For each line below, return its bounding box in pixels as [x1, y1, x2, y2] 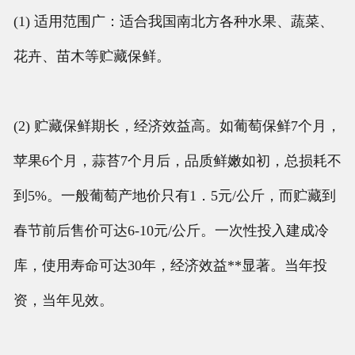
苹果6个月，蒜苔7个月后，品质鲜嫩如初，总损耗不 [13, 152, 342, 169]
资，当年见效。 [13, 292, 117, 308]
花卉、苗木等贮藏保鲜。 [13, 48, 174, 64]
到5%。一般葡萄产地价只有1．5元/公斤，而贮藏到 [13, 187, 336, 204]
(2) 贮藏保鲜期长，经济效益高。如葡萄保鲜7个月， [13, 117, 341, 134]
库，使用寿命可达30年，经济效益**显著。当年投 [13, 257, 327, 273]
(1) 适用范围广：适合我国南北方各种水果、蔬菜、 [13, 13, 334, 29]
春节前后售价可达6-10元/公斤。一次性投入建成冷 [13, 222, 329, 239]
